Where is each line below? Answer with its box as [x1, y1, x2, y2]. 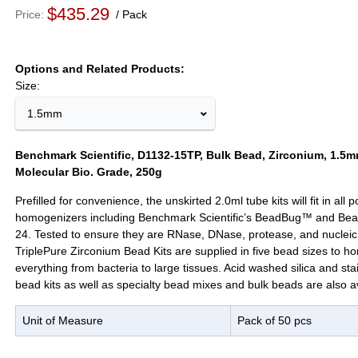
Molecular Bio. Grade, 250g [14, 165, 162, 178]
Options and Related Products [14, 62, 181, 75]
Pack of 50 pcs [237, 314, 312, 327]
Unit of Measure [22, 314, 103, 327]
